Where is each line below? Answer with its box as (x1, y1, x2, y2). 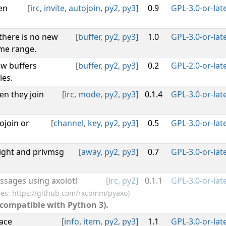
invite (44, 3, 65, 14)
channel (53, 118, 84, 129)
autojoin (69, 3, 100, 14)
